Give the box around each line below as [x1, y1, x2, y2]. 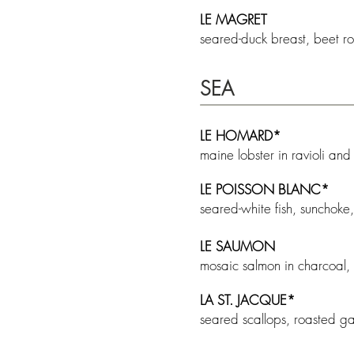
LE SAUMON [200, 237, 279, 255]
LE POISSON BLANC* [200, 180, 330, 198]
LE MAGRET [200, 10, 275, 28]
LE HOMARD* [200, 126, 281, 145]
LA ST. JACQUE [200, 291, 287, 309]
